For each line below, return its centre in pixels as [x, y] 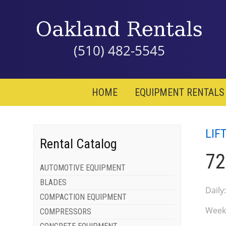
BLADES [53, 183]
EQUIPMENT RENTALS [179, 93]
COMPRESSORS [66, 212]
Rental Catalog [79, 144]
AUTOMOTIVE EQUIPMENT [83, 168]
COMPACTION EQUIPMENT [83, 197]
